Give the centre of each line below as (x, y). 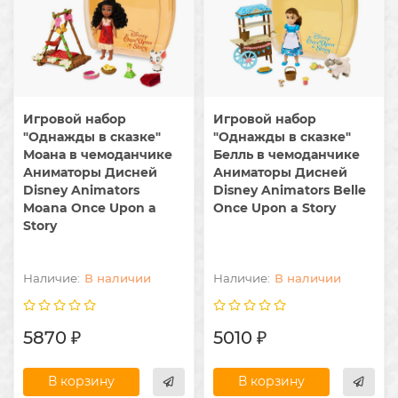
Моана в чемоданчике (98, 154)
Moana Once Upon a (90, 207)
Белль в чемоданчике (287, 154)
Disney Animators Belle (290, 190)
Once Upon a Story (275, 207)
